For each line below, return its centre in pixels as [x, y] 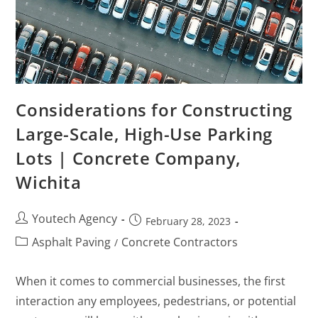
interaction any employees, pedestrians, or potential [156, 301]
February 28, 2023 [188, 221]
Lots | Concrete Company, [128, 158]
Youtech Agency [75, 219]
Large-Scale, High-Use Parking [144, 134]
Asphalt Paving [72, 242]
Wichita [49, 182]
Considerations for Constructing [154, 110]
